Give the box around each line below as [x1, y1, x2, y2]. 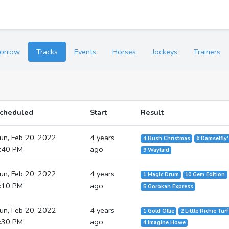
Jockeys [152, 47, 177, 57]
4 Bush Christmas [143, 134, 190, 142]
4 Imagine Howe [143, 219, 186, 226]
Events [74, 47, 96, 57]
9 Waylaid [143, 146, 169, 154]
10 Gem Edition [185, 171, 225, 178]
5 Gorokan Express [143, 182, 193, 190]
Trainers [194, 47, 220, 57]
